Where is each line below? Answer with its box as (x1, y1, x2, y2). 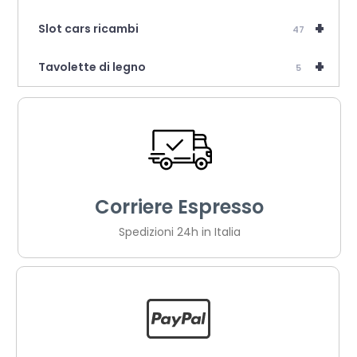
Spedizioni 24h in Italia (118, 223, 241, 240)
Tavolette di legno (38, 58, 147, 75)
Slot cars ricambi (38, 20, 139, 37)
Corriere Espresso (95, 193, 264, 220)
